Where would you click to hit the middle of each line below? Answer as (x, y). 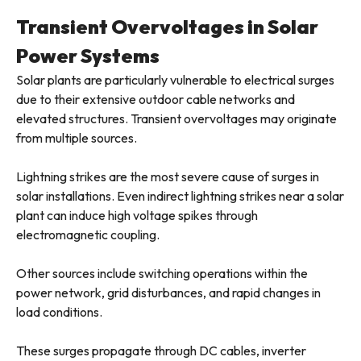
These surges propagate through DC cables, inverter (161, 351)
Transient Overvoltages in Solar (167, 27)
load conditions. (59, 312)
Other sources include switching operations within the (162, 274)
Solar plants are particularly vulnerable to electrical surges (175, 80)
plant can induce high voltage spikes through (137, 216)
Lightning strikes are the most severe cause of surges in (168, 177)
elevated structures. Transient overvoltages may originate (176, 119)
